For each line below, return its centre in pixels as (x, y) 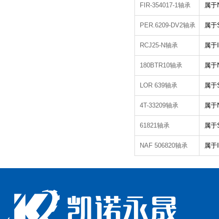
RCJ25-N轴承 (159, 45)
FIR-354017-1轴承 (165, 5)
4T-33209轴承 (159, 105)
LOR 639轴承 (159, 85)
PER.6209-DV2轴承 (168, 25)
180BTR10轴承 (161, 65)
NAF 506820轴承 (164, 145)
